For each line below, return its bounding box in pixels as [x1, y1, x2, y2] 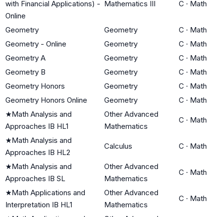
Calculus [104, 141, 132, 151]
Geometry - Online [5, 39, 66, 48]
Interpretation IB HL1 [5, 200, 72, 209]
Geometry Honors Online [5, 95, 87, 105]
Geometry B [5, 67, 46, 77]
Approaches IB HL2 [5, 147, 70, 157]
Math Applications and [12, 187, 85, 197]
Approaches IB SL [5, 173, 65, 183]
